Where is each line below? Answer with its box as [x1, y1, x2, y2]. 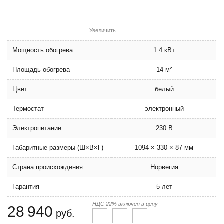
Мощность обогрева [12, 46, 73, 54]
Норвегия [150, 163, 178, 171]
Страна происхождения [12, 163, 83, 171]
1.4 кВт [153, 46, 175, 54]
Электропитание [12, 124, 61, 132]
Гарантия [12, 183, 39, 190]
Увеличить [89, 27, 116, 33]
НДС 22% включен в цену [92, 201, 158, 207]
